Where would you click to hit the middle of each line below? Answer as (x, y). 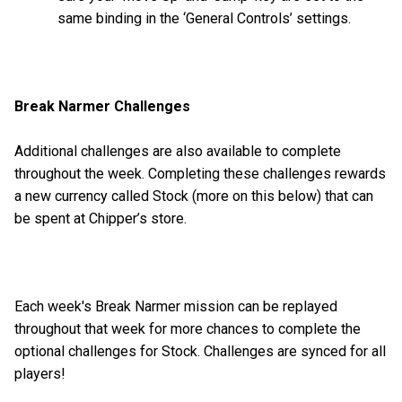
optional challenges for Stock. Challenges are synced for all (200, 351)
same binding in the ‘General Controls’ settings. (206, 19)
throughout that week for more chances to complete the (188, 328)
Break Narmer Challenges (102, 107)
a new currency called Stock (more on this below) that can (194, 196)
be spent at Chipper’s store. (102, 218)
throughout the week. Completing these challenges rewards (200, 173)
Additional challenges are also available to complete (178, 151)
